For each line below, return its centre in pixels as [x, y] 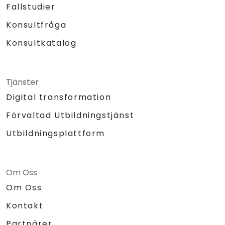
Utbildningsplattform [55, 134]
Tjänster [22, 82]
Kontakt [25, 206]
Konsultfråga [36, 25]
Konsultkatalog [41, 43]
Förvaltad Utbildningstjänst [70, 116]
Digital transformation [59, 97]
